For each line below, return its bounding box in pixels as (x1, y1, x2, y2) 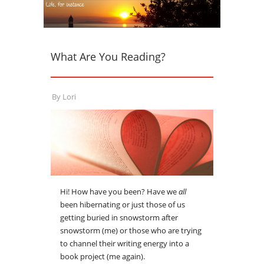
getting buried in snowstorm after (60, 212, 178, 223)
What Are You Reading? (51, 49, 166, 64)
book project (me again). (60, 251, 145, 262)
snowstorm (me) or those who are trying (60, 225, 202, 236)
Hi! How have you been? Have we (60, 186, 179, 197)
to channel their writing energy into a (60, 238, 189, 249)
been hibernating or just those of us (60, 199, 185, 210)
